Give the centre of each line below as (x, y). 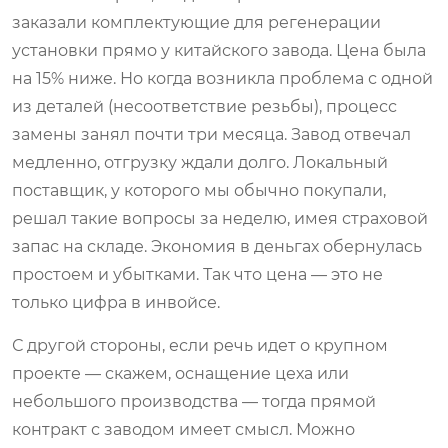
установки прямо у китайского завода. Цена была (219, 50)
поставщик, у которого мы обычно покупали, (199, 190)
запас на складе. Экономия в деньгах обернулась (217, 246)
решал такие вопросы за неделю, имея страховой (220, 218)
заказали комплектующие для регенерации (196, 22)
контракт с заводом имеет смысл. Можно (183, 429)
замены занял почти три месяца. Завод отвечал (211, 134)
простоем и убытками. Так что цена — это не (197, 274)
